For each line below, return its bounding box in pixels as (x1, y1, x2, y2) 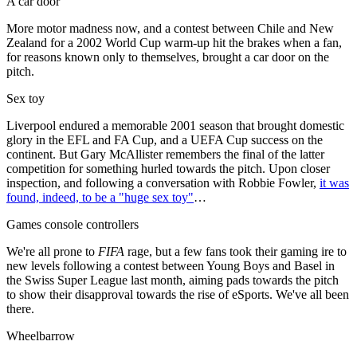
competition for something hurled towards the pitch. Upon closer (6, 162, 330, 176)
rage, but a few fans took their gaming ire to (127, 245, 347, 259)
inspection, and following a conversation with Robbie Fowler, (6, 176, 320, 190)
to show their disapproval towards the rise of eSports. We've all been (6, 288, 349, 302)
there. (6, 302, 37, 316)
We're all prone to (6, 245, 98, 259)
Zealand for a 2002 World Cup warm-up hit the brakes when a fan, (6, 36, 342, 50)
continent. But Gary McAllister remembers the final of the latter (6, 147, 324, 162)
